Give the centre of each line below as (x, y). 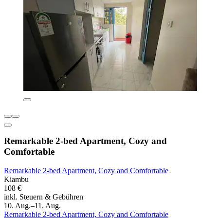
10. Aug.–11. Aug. (32, 206)
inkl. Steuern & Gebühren (44, 197)
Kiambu (16, 180)
